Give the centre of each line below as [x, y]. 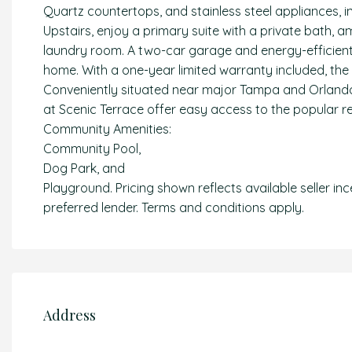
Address [70, 315]
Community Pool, [92, 148]
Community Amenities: [107, 129]
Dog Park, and [84, 168]
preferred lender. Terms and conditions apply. [174, 207]
